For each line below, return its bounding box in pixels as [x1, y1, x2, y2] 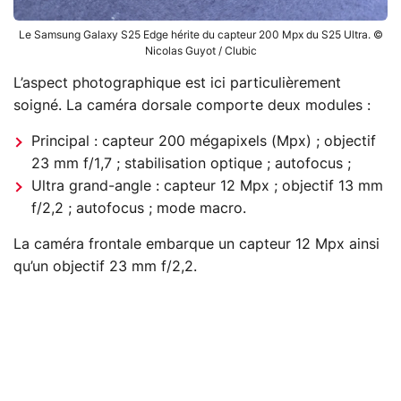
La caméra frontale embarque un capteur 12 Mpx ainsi [13, 236, 380, 252]
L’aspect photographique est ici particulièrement [13, 75, 341, 90]
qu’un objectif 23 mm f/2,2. [13, 259, 197, 274]
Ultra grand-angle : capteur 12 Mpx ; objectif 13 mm [31, 178, 383, 193]
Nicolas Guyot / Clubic [144, 45, 257, 56]
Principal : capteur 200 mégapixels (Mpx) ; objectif [31, 133, 376, 149]
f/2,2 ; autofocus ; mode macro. [31, 200, 246, 216]
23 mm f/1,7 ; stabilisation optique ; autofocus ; [31, 156, 351, 171]
